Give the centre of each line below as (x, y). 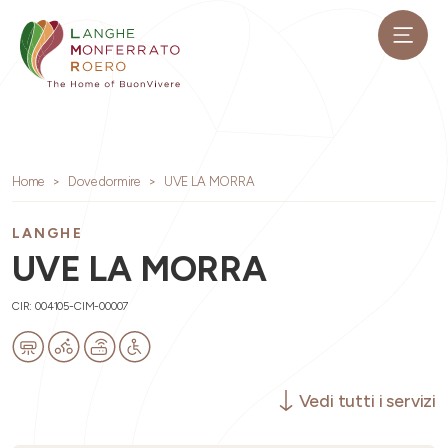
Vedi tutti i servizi (367, 400)
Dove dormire (104, 181)
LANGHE (47, 233)
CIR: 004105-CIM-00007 (70, 306)
